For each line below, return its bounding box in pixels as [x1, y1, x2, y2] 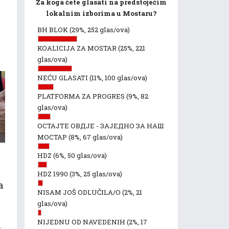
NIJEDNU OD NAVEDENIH [37, 217, 127, 226]
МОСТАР [37, 132, 68, 142]
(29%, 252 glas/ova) [70, 25, 130, 34]
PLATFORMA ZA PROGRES [37, 91, 126, 101]
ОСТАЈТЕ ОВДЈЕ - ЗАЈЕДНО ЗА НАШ [37, 121, 164, 130]
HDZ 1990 [37, 169, 70, 178]
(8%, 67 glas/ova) [68, 132, 123, 142]
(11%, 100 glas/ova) [89, 73, 147, 82]
